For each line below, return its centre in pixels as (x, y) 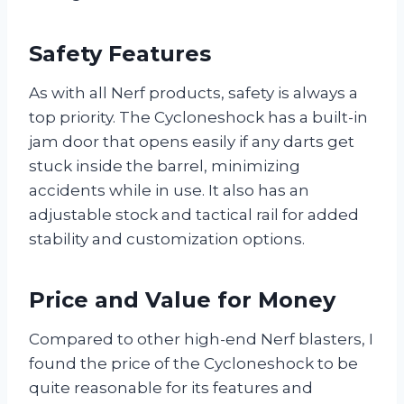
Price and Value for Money (182, 299)
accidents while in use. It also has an (169, 190)
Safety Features (120, 53)
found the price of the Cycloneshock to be (193, 363)
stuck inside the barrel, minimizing (165, 165)
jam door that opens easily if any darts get (192, 141)
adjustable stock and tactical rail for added (194, 214)
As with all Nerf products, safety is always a (193, 92)
